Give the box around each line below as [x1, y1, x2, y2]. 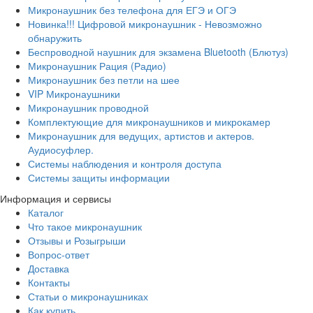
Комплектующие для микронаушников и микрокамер [28, 114, 270, 129]
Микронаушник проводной [28, 100, 149, 115]
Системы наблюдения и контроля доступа [28, 156, 221, 170]
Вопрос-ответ [28, 247, 89, 261]
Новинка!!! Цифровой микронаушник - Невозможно [28, 16, 262, 31]
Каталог [28, 205, 64, 219]
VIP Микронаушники [28, 86, 120, 101]
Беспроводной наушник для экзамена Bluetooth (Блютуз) [28, 44, 289, 59]
